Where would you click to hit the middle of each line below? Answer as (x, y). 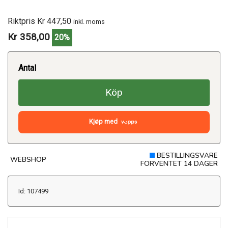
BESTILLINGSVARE (186, 155)
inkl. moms (89, 22)
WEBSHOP (28, 159)
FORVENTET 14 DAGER (179, 163)
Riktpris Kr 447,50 (40, 21)
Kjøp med (104, 121)
